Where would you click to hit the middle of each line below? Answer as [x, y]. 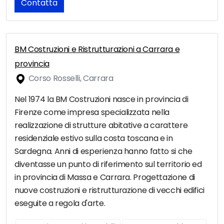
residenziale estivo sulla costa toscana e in [94, 138]
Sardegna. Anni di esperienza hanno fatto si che [103, 151]
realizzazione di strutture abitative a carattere [101, 125]
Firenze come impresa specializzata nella [92, 112]
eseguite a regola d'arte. [60, 203]
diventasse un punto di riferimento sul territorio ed [108, 164]
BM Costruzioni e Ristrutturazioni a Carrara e [97, 49]
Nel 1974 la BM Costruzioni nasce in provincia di [101, 99]
